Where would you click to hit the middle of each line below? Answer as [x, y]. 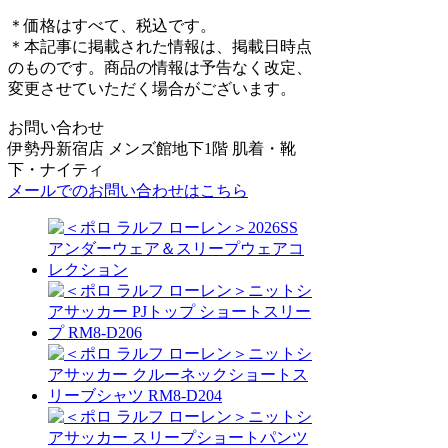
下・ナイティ [56, 169]
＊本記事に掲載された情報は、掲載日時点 [160, 46]
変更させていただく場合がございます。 [152, 88]
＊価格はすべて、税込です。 [112, 25]
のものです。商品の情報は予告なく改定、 [160, 67]
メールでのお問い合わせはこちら [128, 190]
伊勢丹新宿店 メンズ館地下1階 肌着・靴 [152, 148]
